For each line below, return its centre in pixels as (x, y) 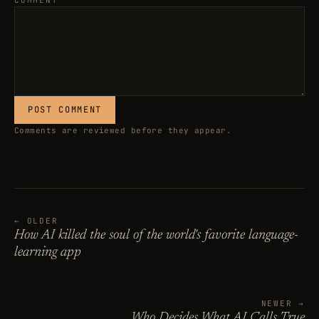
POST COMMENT (65, 110)
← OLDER (36, 221)
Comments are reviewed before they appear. (123, 131)
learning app (48, 253)
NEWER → (283, 304)
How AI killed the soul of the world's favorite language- (156, 236)
